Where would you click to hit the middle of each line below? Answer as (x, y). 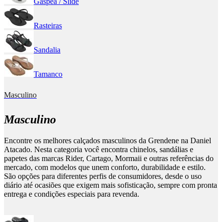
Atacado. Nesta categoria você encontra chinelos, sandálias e (99, 150)
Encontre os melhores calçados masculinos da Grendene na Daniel (108, 141)
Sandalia (47, 50)
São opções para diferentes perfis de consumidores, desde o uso (103, 176)
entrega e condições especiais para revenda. (72, 194)
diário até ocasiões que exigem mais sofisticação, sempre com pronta (111, 185)
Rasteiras (48, 26)
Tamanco (48, 74)
